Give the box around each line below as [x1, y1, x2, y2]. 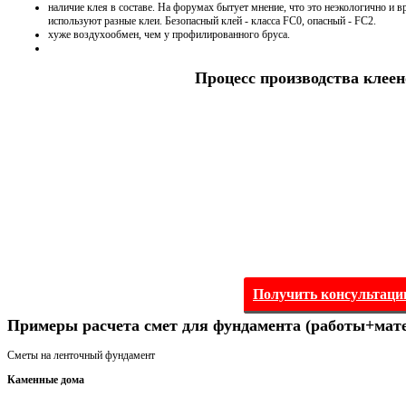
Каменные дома [7, 372, 84, 386]
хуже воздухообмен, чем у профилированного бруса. [48, 28, 290, 42]
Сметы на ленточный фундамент [7, 348, 155, 362]
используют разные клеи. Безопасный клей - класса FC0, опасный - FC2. [48, 14, 376, 28]
